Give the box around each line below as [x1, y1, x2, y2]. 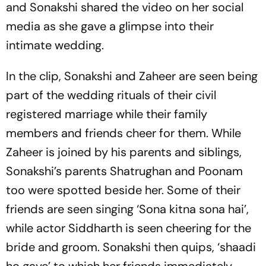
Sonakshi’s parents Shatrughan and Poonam [6, 163, 243, 179]
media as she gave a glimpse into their [6, 18, 214, 34]
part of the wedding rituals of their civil [6, 87, 216, 103]
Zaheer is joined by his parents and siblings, [6, 144, 242, 160]
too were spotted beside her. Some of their [6, 182, 240, 198]
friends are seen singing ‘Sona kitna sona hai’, [6, 201, 249, 217]
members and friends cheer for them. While [6, 125, 241, 141]
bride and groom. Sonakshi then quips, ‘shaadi [6, 239, 256, 255]
